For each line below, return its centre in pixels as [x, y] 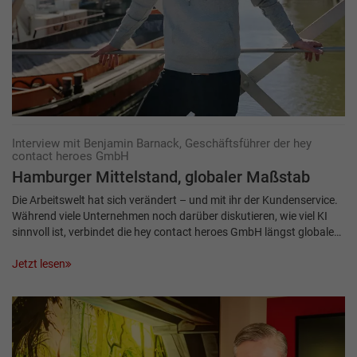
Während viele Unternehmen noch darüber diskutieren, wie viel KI [170, 216]
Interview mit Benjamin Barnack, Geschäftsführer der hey [162, 143]
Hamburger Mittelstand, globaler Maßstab [161, 177]
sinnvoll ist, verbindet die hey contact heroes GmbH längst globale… [177, 231]
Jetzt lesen [39, 263]
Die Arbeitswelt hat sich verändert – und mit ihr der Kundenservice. [175, 200]
